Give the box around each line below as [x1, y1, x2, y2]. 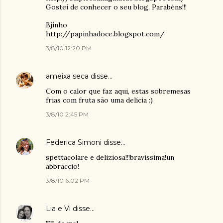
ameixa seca [46, 72, 89, 81]
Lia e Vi [46, 204, 71, 213]
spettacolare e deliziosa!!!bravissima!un [46, 153, 174, 162]
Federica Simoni [46, 138, 102, 147]
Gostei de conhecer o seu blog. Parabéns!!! [46, 2, 187, 11]
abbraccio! [46, 162, 79, 171]
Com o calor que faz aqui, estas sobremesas [46, 87, 191, 96]
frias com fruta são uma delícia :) [46, 96, 153, 105]
